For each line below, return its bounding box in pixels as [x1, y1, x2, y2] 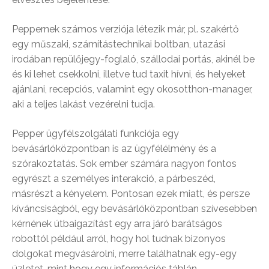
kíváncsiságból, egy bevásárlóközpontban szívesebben [12, 203, 257, 215]
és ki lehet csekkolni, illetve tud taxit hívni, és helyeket [12, 68, 246, 80]
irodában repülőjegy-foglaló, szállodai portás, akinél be [12, 53, 255, 65]
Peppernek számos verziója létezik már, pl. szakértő [12, 23, 239, 35]
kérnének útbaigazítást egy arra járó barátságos [12, 218, 222, 230]
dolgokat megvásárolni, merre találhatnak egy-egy [12, 248, 237, 260]
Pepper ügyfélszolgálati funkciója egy [12, 128, 179, 140]
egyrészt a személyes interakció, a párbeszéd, [12, 173, 216, 185]
